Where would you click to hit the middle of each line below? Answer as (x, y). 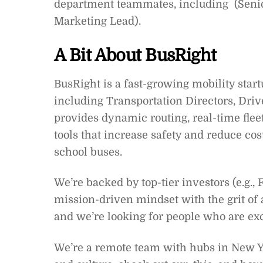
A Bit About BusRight (135, 55)
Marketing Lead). (97, 21)
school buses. (88, 152)
